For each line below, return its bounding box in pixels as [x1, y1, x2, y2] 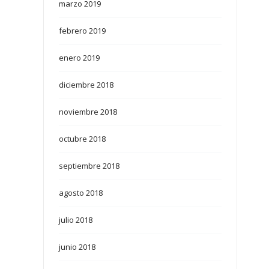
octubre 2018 [59, 133, 106, 145]
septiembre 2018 [59, 160, 120, 172]
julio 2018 [59, 214, 93, 226]
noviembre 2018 [59, 106, 118, 118]
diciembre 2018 [59, 79, 114, 91]
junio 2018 [59, 241, 96, 253]
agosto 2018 [59, 187, 103, 199]
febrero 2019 [59, 25, 106, 37]
